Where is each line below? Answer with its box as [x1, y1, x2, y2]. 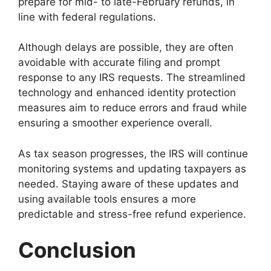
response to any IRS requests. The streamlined [18, 71, 246, 84]
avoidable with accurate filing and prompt [18, 56, 220, 69]
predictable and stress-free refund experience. [18, 207, 246, 220]
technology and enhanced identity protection [18, 87, 236, 99]
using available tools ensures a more [18, 192, 196, 205]
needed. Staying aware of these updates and [18, 177, 239, 190]
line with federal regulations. [18, 10, 156, 23]
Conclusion [18, 237, 136, 263]
